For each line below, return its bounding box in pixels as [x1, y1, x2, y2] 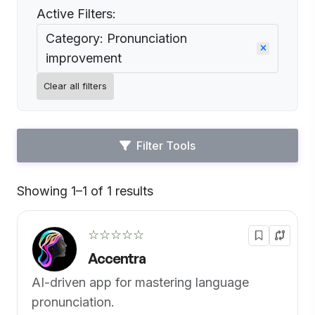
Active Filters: [37, 6, 116, 21]
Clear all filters [44, 81, 107, 91]
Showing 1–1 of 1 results [17, 184, 153, 198]
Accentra [88, 250, 146, 267]
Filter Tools [136, 139, 195, 153]
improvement [46, 51, 122, 65]
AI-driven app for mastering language [32, 275, 249, 290]
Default [153, 190, 196, 205]
